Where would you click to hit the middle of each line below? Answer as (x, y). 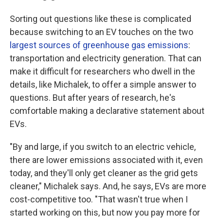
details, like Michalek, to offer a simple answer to (103, 85)
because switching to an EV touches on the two (101, 32)
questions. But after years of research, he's (93, 98)
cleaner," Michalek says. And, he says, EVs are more (108, 186)
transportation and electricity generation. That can (106, 58)
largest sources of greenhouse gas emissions (99, 45)
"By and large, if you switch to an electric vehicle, (103, 147)
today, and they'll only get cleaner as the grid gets (104, 173)
